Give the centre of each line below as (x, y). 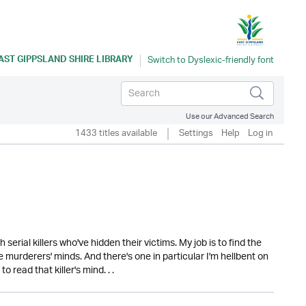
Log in (260, 134)
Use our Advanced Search (230, 116)
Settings (196, 134)
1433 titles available (116, 134)
